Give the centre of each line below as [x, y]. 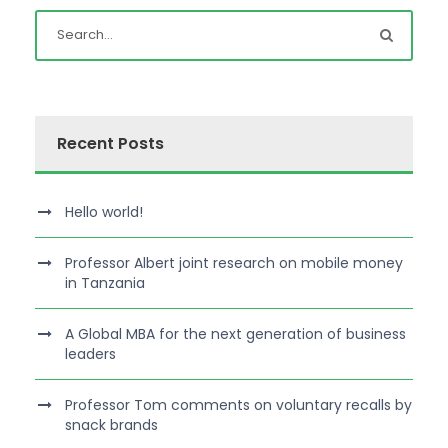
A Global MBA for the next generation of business [235, 333]
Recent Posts [110, 143]
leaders [90, 353]
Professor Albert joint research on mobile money [234, 262]
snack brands [111, 424]
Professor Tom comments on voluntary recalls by [238, 404]
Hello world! [104, 211]
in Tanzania [105, 282]
